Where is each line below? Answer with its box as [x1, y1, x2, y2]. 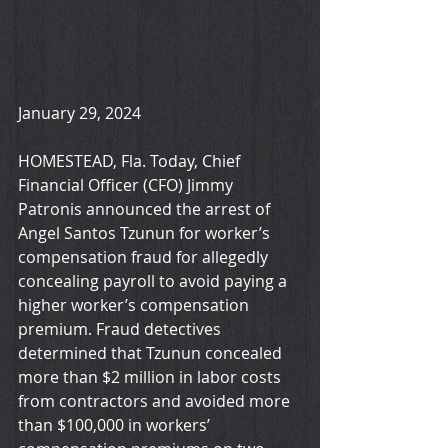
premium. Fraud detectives [18, 318, 225, 341]
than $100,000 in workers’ [18, 414, 214, 437]
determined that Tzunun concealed [18, 342, 286, 365]
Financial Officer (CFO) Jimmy [18, 174, 237, 197]
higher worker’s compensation [18, 294, 253, 317]
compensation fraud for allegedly [18, 246, 272, 269]
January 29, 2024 [18, 102, 141, 125]
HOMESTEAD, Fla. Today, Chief [18, 150, 244, 173]
